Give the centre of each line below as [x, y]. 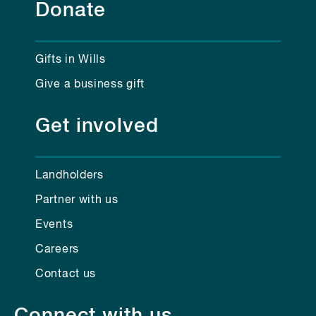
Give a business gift [90, 84]
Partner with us [77, 200]
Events [54, 225]
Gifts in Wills [71, 60]
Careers [57, 249]
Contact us [66, 274]
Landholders [69, 175]
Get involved [97, 126]
